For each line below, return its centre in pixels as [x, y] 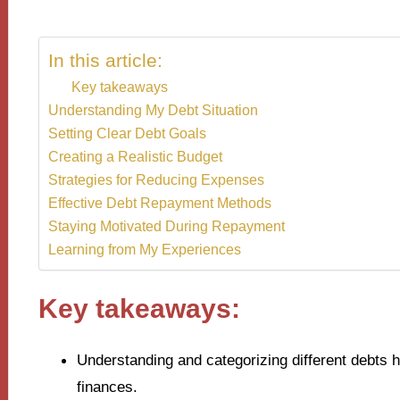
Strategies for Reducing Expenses [156, 180]
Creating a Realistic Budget [135, 157]
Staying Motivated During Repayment [166, 226]
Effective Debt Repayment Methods [159, 203]
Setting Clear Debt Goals [127, 133]
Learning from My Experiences [144, 250]
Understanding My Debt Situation [153, 110]
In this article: [105, 61]
